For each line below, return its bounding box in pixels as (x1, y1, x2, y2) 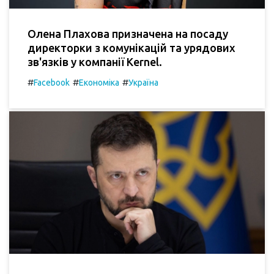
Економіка (79, 77, 119, 87)
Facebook (34, 77, 70, 87)
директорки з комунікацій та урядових (28, 41, 235, 54)
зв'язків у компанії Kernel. (28, 55, 162, 68)
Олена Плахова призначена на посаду (28, 27, 228, 40)
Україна (128, 77, 158, 87)
